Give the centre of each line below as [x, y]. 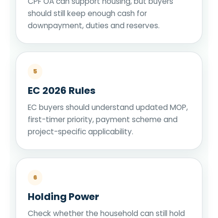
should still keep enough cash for [87, 13]
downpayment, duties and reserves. [94, 25]
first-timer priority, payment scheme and [103, 119]
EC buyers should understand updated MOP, [108, 107]
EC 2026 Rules [62, 90]
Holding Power [64, 196]
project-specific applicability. [81, 131]
